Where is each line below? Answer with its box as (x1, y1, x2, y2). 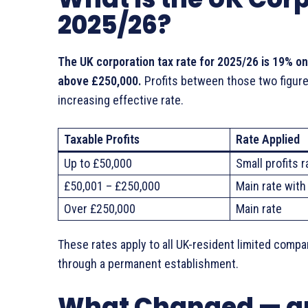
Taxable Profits (64, 132, 140, 147)
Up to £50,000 (64, 156, 132, 171)
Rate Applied (236, 132, 300, 147)
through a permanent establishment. (58, 256, 239, 272)
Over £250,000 (64, 201, 135, 217)
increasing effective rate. (58, 93, 184, 108)
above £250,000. (58, 74, 142, 89)
